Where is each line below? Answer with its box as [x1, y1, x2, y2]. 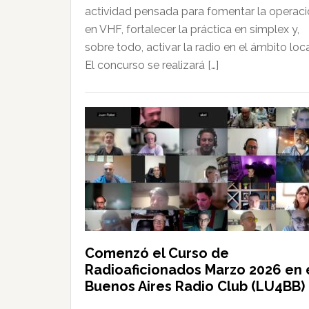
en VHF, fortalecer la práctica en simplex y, [85, 23, 299, 37]
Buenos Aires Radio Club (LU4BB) [85, 277, 305, 295]
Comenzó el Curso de [85, 244, 229, 261]
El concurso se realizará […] [85, 59, 219, 72]
